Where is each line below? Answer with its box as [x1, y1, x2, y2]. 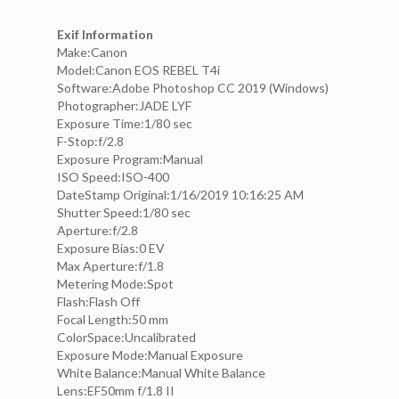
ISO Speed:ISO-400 [57, 169, 169, 185]
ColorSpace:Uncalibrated [57, 330, 196, 346]
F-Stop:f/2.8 [57, 134, 124, 150]
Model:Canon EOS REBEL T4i [57, 62, 220, 78]
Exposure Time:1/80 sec [57, 116, 192, 132]
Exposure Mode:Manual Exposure [57, 347, 243, 363]
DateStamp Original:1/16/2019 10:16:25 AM [57, 187, 304, 203]
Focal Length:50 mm [57, 312, 168, 328]
